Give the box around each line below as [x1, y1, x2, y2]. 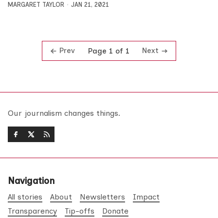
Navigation [8, 175, 54, 187]
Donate [102, 206, 128, 216]
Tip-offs [65, 206, 94, 216]
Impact [133, 192, 160, 202]
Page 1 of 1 [88, 46, 129, 55]
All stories [8, 192, 42, 202]
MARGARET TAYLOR [8, 1, 64, 9]
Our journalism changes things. [8, 109, 120, 118]
